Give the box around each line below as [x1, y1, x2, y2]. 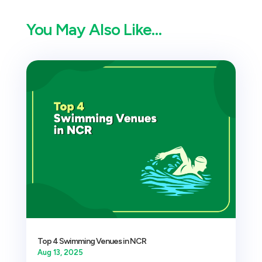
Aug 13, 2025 [37, 247, 83, 257]
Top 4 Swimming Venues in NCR [37, 236, 146, 246]
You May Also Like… [26, 19, 161, 40]
